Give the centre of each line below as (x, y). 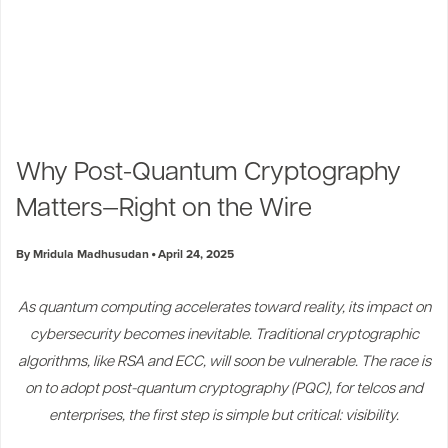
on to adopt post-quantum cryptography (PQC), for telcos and (224, 389)
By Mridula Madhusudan (82, 253)
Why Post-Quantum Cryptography (208, 173)
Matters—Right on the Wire (164, 209)
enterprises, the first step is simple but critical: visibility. (224, 416)
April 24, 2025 (194, 253)
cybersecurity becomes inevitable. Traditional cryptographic (224, 335)
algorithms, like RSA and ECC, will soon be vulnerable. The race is (224, 362)
